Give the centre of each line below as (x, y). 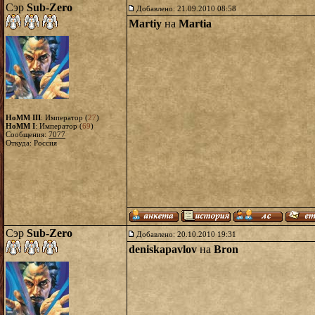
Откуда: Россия (31, 143)
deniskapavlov (163, 249)
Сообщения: (27, 134)
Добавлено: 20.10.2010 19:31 (186, 234)
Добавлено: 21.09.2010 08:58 (186, 8)
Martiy (145, 24)
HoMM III (23, 117)
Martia (195, 24)
